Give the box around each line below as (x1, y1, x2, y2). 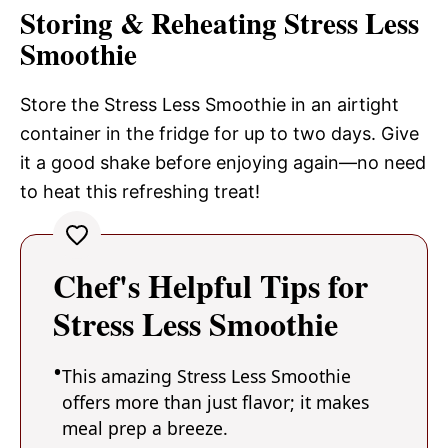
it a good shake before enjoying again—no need (20, 151, 426, 173)
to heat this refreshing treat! (20, 180, 260, 202)
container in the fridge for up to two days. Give (20, 122, 419, 144)
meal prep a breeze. (62, 415, 228, 440)
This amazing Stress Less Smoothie (62, 363, 351, 388)
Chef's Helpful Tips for (53, 261, 368, 309)
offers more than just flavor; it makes (62, 389, 369, 414)
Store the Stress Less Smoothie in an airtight (20, 93, 399, 115)
